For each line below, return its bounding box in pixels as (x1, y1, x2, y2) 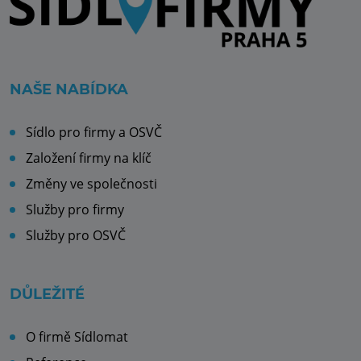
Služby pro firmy (26, 201, 124, 219)
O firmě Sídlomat (26, 328, 128, 346)
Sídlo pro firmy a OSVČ (26, 123, 162, 142)
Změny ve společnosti (26, 175, 157, 193)
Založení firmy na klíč (26, 149, 151, 168)
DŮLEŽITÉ (10, 285, 85, 304)
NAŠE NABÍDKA (10, 81, 128, 99)
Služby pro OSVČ (26, 226, 126, 245)
